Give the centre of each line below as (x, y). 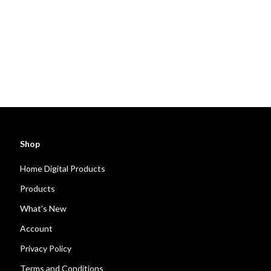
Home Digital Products (63, 168)
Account (37, 228)
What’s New (44, 208)
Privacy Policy (46, 248)
